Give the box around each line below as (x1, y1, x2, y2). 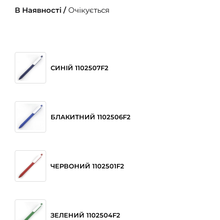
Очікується (68, 5, 110, 15)
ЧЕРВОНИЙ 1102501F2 (51, 162, 124, 170)
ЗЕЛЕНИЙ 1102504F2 (51, 211, 120, 219)
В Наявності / (15, 5, 68, 15)
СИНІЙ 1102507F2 (51, 63, 109, 72)
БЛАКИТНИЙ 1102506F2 (51, 112, 131, 121)
